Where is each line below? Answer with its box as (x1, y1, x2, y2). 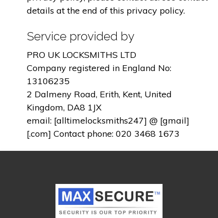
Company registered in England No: (27, 62, 171, 73)
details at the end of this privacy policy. (27, 5, 185, 17)
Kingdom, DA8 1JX (27, 101, 102, 113)
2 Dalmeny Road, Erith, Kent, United (27, 88, 172, 100)
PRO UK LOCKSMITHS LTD (27, 49, 136, 60)
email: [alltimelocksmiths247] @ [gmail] (27, 114, 189, 126)
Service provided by (27, 29, 134, 43)
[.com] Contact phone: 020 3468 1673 (27, 127, 180, 139)
